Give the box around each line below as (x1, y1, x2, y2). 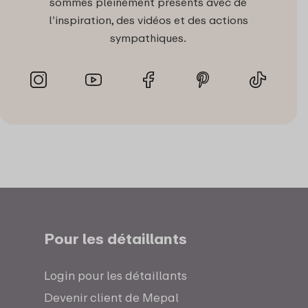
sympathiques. (110, 31, 186, 45)
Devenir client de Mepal (43, 290, 179, 305)
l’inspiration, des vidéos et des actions (48, 13, 248, 27)
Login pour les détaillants (43, 268, 187, 283)
